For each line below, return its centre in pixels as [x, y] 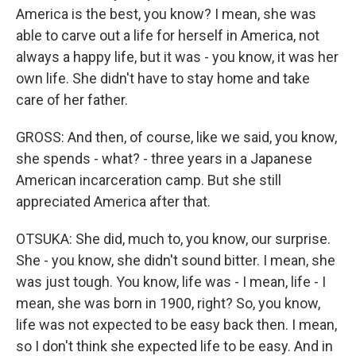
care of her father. [72, 100]
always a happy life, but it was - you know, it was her [177, 57]
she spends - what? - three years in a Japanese [164, 159]
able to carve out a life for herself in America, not [168, 36]
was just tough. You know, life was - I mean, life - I [171, 282]
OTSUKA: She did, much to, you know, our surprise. [173, 239]
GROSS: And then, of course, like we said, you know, [176, 137]
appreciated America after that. [113, 202]
